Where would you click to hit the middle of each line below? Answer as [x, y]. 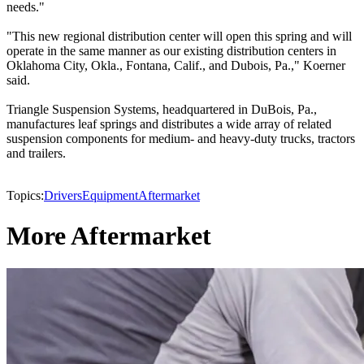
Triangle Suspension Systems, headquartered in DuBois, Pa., [162, 110]
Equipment [110, 196]
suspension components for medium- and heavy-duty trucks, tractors [181, 139]
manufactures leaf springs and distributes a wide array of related [169, 124]
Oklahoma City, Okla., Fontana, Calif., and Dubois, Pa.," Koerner [176, 66]
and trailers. [36, 154]
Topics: [25, 196]
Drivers [63, 196]
